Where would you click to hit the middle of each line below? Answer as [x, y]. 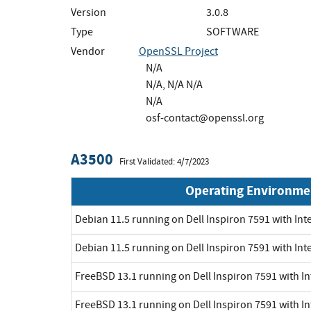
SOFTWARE [233, 32]
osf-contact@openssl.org [204, 118]
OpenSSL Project [178, 51]
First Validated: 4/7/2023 [164, 161]
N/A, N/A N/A [174, 84]
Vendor [88, 51]
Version [89, 12]
